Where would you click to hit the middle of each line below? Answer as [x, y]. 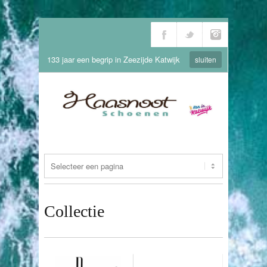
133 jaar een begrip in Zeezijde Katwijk [114, 59]
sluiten [206, 59]
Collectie [74, 211]
